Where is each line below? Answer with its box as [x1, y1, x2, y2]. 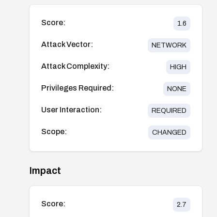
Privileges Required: [41, 83, 114, 92]
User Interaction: [41, 105, 102, 114]
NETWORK [151, 41, 186, 49]
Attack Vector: [41, 40, 93, 48]
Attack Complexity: [41, 62, 109, 70]
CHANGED [152, 128, 186, 136]
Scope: [41, 127, 67, 136]
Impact [29, 165, 61, 176]
